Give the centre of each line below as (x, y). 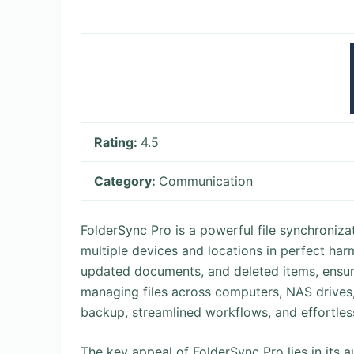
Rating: (118, 142)
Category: (127, 181)
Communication (206, 181)
